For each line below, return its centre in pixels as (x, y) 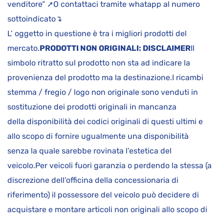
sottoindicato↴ (35, 19)
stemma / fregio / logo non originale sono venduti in (103, 92)
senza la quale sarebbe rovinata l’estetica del (89, 151)
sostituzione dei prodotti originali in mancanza (92, 107)
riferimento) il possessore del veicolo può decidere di (103, 195)
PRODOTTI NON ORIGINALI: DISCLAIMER (115, 48)
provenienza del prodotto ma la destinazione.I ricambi (105, 77)
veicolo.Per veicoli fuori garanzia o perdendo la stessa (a (109, 165)
